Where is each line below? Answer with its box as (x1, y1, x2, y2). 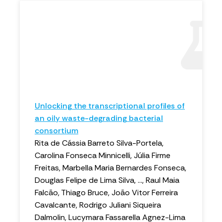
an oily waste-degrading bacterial (35, 113, 163, 123)
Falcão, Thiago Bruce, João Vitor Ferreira (35, 187, 178, 198)
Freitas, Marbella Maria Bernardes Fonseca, (35, 163, 186, 173)
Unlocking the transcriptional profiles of (35, 101, 185, 111)
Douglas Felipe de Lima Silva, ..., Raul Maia (35, 175, 179, 185)
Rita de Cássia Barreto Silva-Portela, (35, 138, 164, 148)
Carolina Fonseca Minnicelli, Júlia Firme (35, 150, 170, 161)
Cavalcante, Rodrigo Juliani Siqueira (35, 200, 161, 210)
